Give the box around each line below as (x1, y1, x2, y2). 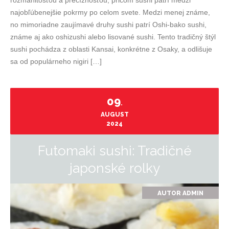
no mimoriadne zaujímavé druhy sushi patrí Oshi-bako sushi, (10, 20, 207, 29)
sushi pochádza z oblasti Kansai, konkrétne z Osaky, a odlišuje (10, 45, 212, 53)
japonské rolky (69, 161, 160, 176)
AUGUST (100, 111, 129, 118)
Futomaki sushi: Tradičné (37, 143, 192, 158)
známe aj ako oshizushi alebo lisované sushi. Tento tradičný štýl (10, 33, 216, 41)
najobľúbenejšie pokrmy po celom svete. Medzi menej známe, (10, 8, 210, 16)
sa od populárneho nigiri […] (10, 57, 102, 65)
